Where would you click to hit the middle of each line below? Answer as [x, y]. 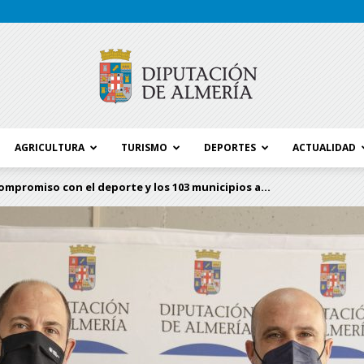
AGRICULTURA [50, 147]
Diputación [206, 267]
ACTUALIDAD [324, 147]
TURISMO [144, 147]
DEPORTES [230, 147]
